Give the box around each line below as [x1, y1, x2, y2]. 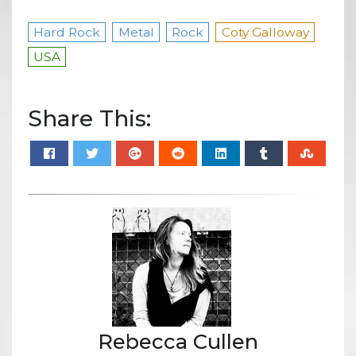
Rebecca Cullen [98, 329, 258, 354]
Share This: [28, 104, 151, 132]
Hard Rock [33, 24, 101, 40]
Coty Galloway [221, 24, 309, 40]
